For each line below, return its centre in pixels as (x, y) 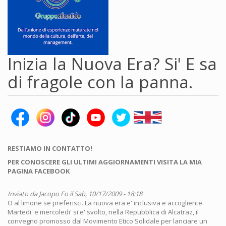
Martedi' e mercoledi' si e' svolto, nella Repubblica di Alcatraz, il (103, 212)
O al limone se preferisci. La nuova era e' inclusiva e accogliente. (106, 203)
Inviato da (23, 194)
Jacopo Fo (53, 194)
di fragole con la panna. (100, 82)
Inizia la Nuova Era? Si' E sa (112, 64)
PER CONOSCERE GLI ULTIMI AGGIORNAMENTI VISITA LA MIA (105, 162)
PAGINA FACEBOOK (39, 171)
